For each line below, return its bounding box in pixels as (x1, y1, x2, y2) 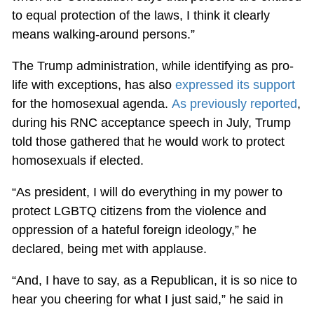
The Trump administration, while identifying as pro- (11, 58, 294, 73)
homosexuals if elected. (11, 153, 144, 168)
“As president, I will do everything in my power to (11, 184, 282, 199)
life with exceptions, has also (11, 77, 175, 92)
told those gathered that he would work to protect (11, 134, 285, 149)
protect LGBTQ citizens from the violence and (11, 203, 266, 218)
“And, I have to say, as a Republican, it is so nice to (11, 273, 297, 287)
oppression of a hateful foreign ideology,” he (11, 222, 257, 237)
